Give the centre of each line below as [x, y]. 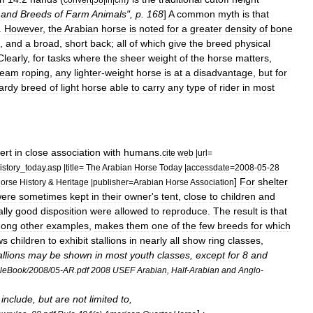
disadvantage [223, 72]
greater [206, 28]
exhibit [74, 240]
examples [67, 225]
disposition [64, 211]
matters [252, 58]
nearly [153, 240]
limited [104, 299]
